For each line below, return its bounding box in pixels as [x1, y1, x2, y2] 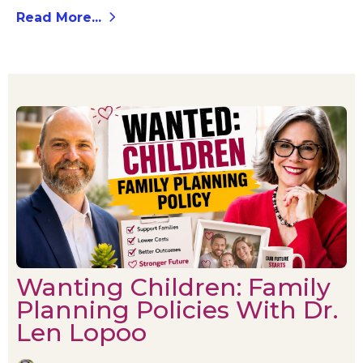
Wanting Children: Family [16, 272, 331, 303]
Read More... [16, 9, 101, 25]
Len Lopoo [16, 318, 147, 348]
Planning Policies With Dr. [16, 295, 338, 326]
